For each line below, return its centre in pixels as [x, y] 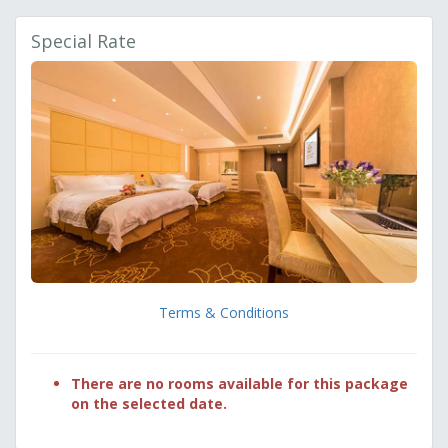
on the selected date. [149, 404]
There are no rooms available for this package [239, 384]
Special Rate [83, 41]
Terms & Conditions [224, 313]
